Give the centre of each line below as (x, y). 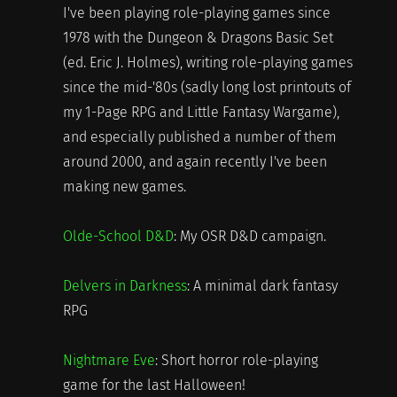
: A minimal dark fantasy (262, 285)
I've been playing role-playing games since (196, 12)
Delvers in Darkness (125, 285)
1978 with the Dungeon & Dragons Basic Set (198, 37)
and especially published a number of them (199, 136)
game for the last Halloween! (154, 385)
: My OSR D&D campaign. (249, 236)
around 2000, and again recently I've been (195, 161)
